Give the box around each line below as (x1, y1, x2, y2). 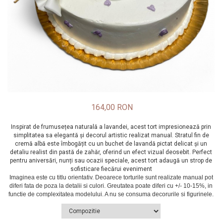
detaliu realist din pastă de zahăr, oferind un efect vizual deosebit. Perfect (10, 149, 212, 156)
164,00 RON (91, 103, 133, 112)
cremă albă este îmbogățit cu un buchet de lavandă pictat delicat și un (15, 140, 207, 148)
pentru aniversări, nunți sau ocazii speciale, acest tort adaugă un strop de (10, 157, 212, 165)
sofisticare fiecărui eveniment (70, 166, 152, 173)
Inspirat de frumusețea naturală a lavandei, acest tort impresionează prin (11, 123, 211, 131)
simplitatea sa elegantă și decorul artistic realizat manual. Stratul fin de (13, 132, 209, 139)
